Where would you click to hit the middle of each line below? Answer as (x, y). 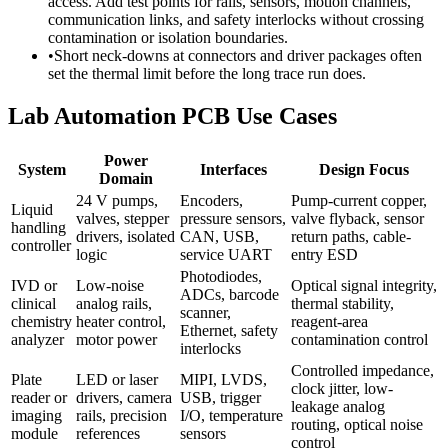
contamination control (359, 340)
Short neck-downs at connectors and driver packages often (238, 55)
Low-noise (110, 286)
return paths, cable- (351, 237)
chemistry (41, 322)
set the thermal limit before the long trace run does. (207, 73)
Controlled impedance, (362, 371)
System (41, 170)
